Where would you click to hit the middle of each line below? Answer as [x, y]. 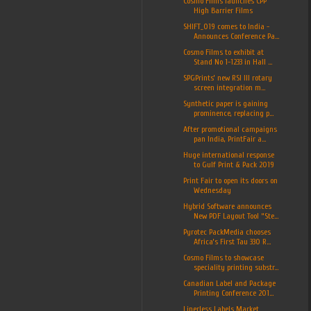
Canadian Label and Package [229, 283]
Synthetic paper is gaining [225, 103]
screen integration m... [229, 87]
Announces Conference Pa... [236, 36]
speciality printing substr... [236, 267]
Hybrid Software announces [227, 206]
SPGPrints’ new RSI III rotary [227, 77]
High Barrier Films [223, 10]
